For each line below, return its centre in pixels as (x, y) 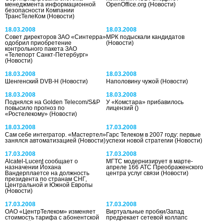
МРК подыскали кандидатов (146, 37)
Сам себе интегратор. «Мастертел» (55, 134)
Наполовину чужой (133, 81)
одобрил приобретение (38, 43)
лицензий (121, 108)
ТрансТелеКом (26, 16)
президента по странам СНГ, (46, 179)
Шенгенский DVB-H (33, 81)
